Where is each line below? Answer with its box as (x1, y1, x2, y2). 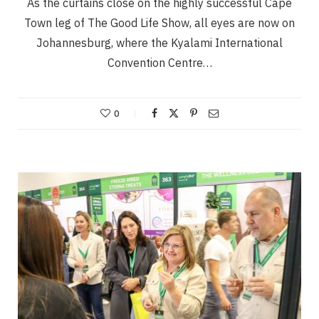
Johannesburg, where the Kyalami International (36, 36, 283, 51)
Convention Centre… (107, 56, 212, 70)
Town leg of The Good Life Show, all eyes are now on (24, 16, 295, 31)
